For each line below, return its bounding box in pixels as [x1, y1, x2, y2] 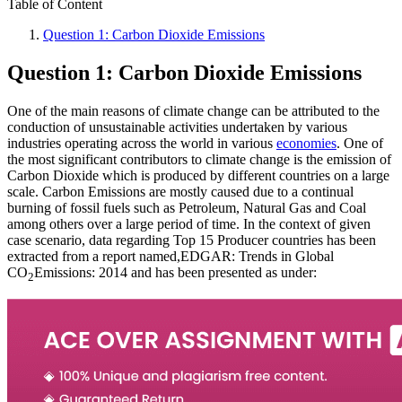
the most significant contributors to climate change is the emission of [7, 151, 391, 167]
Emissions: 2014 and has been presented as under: [34, 264, 317, 280]
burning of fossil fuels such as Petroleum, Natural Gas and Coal [7, 199, 366, 215]
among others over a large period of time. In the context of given [7, 215, 371, 232]
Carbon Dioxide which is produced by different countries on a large [7, 167, 389, 183]
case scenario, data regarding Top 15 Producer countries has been [7, 232, 376, 248]
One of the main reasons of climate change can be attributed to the [7, 102, 380, 118]
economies [276, 135, 336, 151]
